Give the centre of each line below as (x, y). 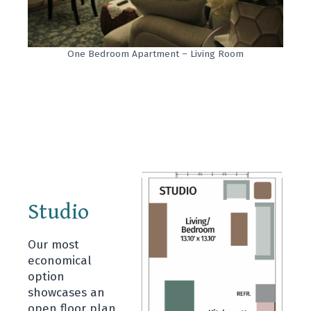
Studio (58, 212)
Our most (53, 244)
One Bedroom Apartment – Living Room (155, 53)
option (46, 276)
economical (60, 260)
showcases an (66, 292)
